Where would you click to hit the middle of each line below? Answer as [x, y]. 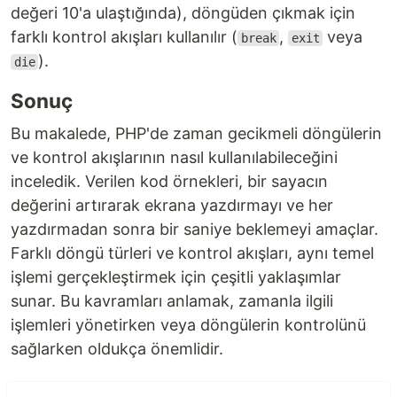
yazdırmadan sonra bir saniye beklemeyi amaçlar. [195, 229]
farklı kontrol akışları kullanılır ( [124, 37]
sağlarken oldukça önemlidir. [117, 349]
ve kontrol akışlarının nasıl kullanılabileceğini [174, 157]
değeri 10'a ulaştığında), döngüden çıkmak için [183, 13]
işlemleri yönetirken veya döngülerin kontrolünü [188, 325]
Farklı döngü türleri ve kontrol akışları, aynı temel [192, 253]
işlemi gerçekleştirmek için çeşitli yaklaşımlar [176, 277]
